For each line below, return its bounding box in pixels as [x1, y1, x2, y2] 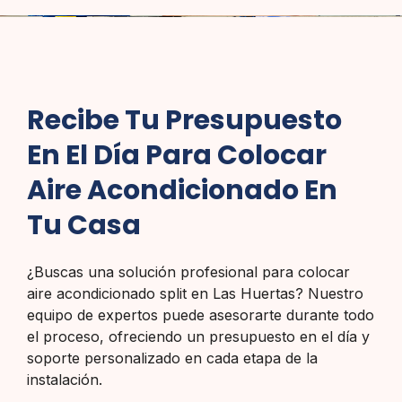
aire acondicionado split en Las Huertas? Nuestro [27, 284, 363, 303]
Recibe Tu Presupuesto [27, 101, 342, 140]
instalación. [27, 371, 102, 389]
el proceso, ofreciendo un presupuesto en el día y [27, 328, 370, 346]
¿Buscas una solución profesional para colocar [27, 263, 350, 282]
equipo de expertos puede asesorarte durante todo [27, 306, 374, 325]
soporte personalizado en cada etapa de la [27, 349, 318, 368]
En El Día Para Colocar [27, 136, 327, 175]
